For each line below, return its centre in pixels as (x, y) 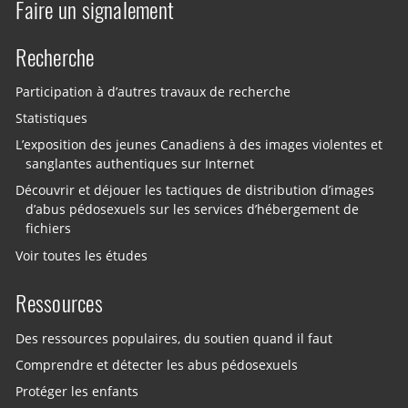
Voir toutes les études (82, 255)
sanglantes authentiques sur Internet (140, 164)
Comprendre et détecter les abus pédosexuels (157, 365)
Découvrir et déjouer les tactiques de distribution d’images (195, 191)
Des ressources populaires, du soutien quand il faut (174, 338)
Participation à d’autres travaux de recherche (153, 92)
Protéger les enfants (77, 391)
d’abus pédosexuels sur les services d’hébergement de (193, 210)
